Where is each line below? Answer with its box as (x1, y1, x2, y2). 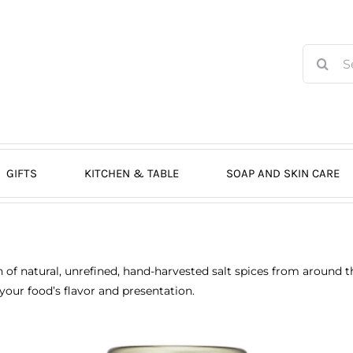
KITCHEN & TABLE (84, 165, 179, 180)
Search (302, 46, 340, 60)
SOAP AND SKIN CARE (225, 165, 340, 180)
